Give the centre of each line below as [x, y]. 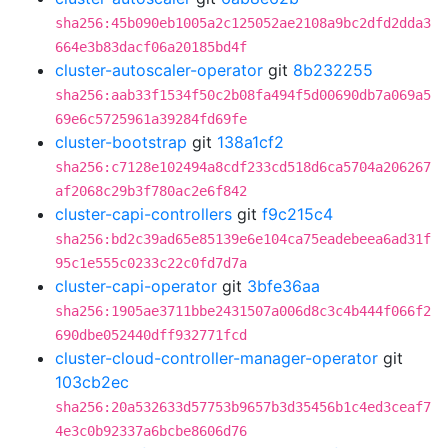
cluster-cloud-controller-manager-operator [216, 358]
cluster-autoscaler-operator [159, 70]
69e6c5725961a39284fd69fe [151, 119]
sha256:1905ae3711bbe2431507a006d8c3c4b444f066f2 [243, 311]
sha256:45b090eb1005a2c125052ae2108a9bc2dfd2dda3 [243, 23]
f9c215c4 [297, 214]
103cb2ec [92, 382]
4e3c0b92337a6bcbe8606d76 [151, 431]
